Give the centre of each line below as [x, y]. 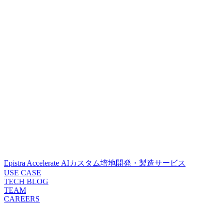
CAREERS [22, 199]
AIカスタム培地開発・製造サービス [123, 163]
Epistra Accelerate [32, 163]
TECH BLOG [26, 181]
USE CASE [23, 173]
